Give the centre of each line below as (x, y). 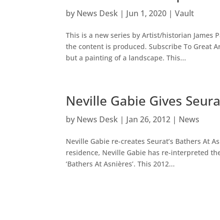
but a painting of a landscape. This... (126, 58)
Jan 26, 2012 (149, 120)
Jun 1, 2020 (147, 14)
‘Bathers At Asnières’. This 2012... (121, 164)
